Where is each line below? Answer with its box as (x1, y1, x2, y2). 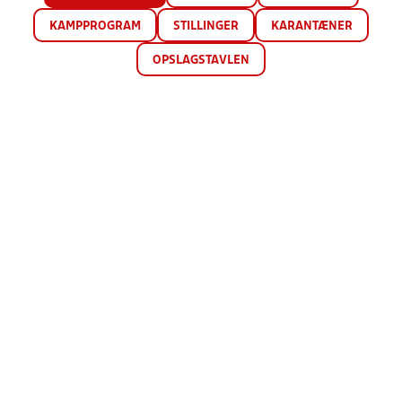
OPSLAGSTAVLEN (153, 55, 249, 66)
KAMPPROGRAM (49, 21, 141, 32)
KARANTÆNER (271, 21, 353, 32)
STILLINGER (173, 21, 239, 32)
